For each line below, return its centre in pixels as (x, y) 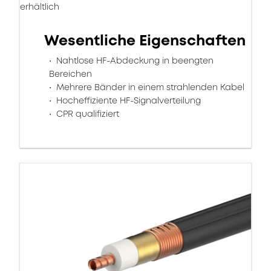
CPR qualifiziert (87, 114)
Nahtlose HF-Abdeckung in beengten (134, 60)
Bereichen (70, 74)
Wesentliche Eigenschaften (145, 41)
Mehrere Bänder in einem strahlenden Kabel (149, 87)
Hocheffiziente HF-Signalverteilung (127, 100)
